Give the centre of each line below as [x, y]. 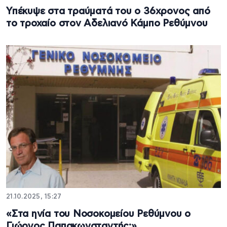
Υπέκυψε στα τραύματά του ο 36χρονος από [108, 12]
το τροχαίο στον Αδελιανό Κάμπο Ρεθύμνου [107, 24]
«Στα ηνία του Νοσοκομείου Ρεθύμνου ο [99, 214]
